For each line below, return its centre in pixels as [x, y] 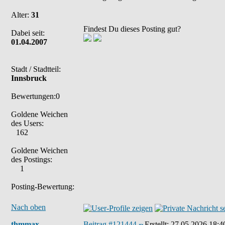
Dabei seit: [28, 33]
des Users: [27, 123]
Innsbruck [29, 78]
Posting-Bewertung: [43, 187]
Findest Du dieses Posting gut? [132, 29]
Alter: [21, 15]
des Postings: [32, 159]
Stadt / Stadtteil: [36, 69]
